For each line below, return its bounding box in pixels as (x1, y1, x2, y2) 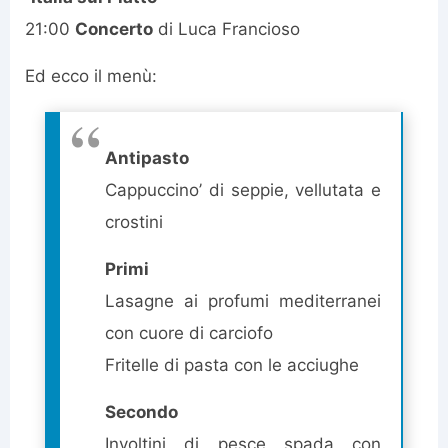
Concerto (75, 19, 153, 40)
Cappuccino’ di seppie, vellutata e (105, 180, 381, 201)
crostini (105, 212, 163, 233)
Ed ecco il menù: (25, 66, 157, 87)
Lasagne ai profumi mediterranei (105, 291, 381, 312)
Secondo (105, 402, 178, 423)
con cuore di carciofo (105, 323, 273, 344)
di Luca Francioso (153, 19, 300, 40)
